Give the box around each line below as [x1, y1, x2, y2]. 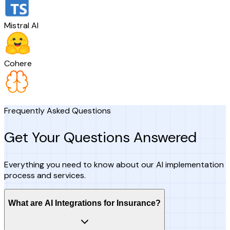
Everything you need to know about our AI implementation [4, 159, 224, 170]
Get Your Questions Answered [4, 127, 197, 147]
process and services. [4, 170, 86, 181]
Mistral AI [4, 20, 39, 31]
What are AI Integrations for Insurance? [8, 198, 161, 207]
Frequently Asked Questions [4, 105, 111, 116]
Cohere [4, 57, 32, 69]
